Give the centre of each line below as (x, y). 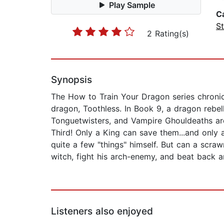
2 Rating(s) (168, 34)
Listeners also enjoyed (102, 211)
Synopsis (71, 80)
